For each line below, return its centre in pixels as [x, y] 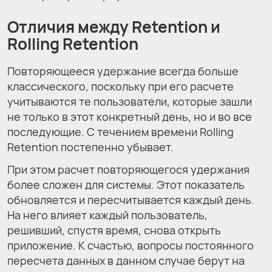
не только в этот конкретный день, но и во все [130, 117]
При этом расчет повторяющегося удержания [128, 170]
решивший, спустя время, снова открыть [114, 230]
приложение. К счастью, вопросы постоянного [131, 246]
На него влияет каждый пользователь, [107, 215]
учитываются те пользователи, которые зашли [130, 102]
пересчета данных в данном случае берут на [126, 261]
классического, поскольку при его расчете [121, 87]
